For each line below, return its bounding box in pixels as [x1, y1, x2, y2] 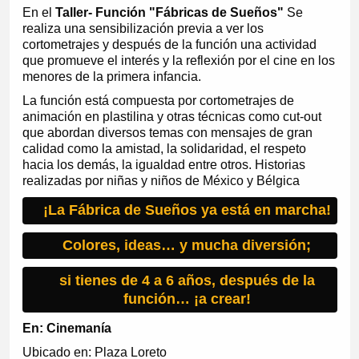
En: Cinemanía [22, 321, 111, 336]
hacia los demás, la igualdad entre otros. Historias [22, 157, 305, 171]
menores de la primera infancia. [22, 69, 201, 83]
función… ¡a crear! [123, 290, 251, 307]
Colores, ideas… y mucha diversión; [63, 236, 312, 253]
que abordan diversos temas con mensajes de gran [22, 125, 313, 139]
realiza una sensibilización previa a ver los [22, 21, 264, 35]
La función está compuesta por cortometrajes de [22, 93, 294, 107]
